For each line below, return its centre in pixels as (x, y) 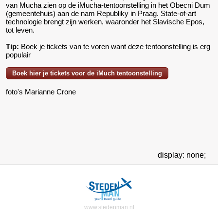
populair (18, 54)
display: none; (181, 155)
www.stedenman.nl (109, 207)
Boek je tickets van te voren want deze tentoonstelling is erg (115, 46)
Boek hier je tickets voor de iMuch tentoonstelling (87, 73)
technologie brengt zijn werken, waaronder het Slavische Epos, (105, 21)
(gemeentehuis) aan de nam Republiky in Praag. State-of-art (101, 13)
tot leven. (20, 30)
